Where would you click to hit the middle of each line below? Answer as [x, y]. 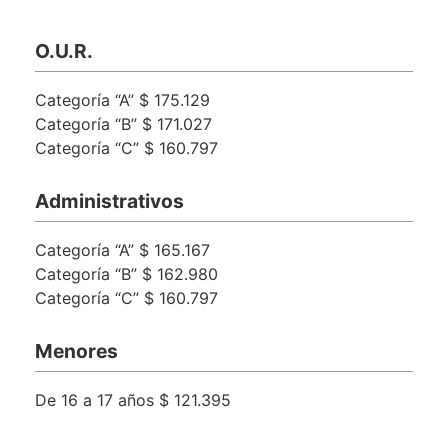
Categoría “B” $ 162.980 [126, 273]
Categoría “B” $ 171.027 [123, 123]
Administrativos [109, 200]
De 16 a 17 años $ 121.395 [133, 399]
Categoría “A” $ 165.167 [122, 249]
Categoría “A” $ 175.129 [122, 99]
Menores [76, 350]
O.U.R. [64, 50]
